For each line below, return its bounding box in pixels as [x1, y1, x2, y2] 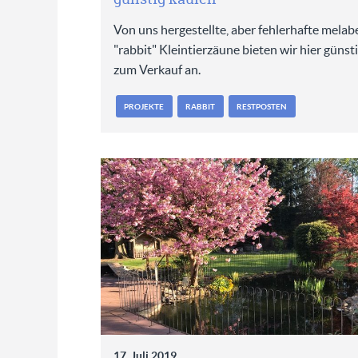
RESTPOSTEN [237, 101, 288, 111]
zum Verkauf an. [113, 62, 201, 78]
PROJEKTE [124, 101, 165, 111]
